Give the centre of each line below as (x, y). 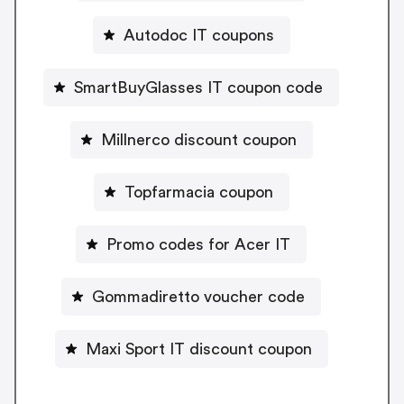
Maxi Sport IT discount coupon (198, 349)
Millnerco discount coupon (198, 139)
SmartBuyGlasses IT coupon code (198, 87)
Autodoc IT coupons (198, 35)
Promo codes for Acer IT (198, 244)
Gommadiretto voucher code (198, 296)
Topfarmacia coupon (198, 192)
